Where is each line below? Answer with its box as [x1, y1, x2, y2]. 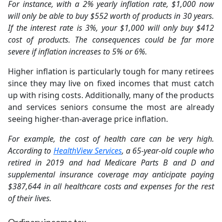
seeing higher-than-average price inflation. [8, 113, 168, 124]
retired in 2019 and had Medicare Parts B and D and [8, 157, 214, 168]
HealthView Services [53, 145, 122, 156]
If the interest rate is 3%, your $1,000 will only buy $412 [8, 22, 214, 33]
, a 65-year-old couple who [121, 145, 215, 156]
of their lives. [8, 193, 52, 204]
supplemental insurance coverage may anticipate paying [8, 169, 214, 180]
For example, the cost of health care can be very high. [8, 133, 214, 144]
